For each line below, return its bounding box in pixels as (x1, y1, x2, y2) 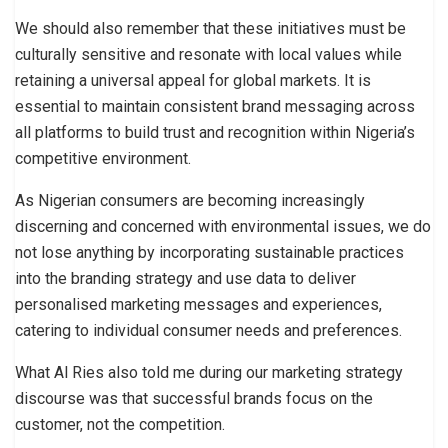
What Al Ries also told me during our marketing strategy (15, 362, 403, 382)
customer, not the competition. (15, 414, 225, 434)
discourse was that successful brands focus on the (15, 388, 373, 408)
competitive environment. (15, 148, 191, 168)
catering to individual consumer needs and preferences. (15, 320, 402, 340)
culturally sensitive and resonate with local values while (15, 44, 402, 64)
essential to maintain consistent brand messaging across (15, 96, 415, 116)
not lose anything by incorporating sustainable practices (15, 242, 404, 262)
